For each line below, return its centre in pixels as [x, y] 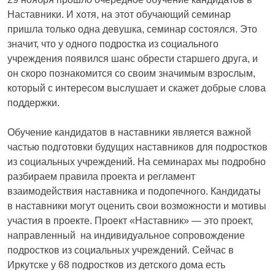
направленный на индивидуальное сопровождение [126, 235]
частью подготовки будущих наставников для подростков [137, 147]
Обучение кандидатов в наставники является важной [129, 132]
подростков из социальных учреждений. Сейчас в [121, 250]
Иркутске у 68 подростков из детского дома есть [116, 265]
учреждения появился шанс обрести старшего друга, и [133, 58]
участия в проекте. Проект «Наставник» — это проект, [130, 220]
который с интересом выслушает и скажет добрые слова [137, 88]
